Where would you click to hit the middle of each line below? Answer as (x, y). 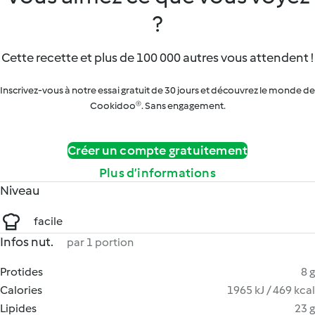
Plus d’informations (157, 173)
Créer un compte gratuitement (157, 150)
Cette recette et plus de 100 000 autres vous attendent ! (157, 58)
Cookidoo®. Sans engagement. (157, 106)
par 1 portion (100, 242)
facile (48, 221)
